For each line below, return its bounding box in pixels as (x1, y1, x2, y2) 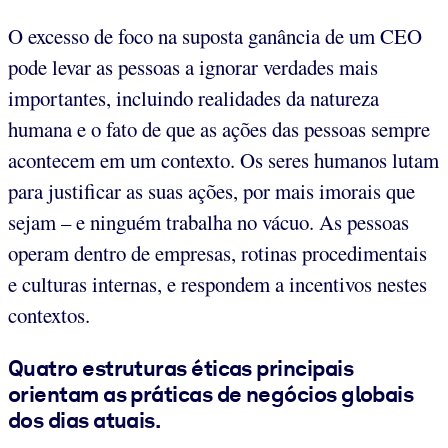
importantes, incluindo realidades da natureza (8, 84, 379, 113)
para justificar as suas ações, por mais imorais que (8, 177, 415, 206)
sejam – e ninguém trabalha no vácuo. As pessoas (8, 208, 409, 237)
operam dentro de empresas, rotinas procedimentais (8, 239, 427, 268)
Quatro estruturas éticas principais (8, 355, 353, 382)
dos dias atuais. (8, 407, 161, 434)
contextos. (8, 301, 90, 330)
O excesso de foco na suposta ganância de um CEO (8, 22, 422, 51)
